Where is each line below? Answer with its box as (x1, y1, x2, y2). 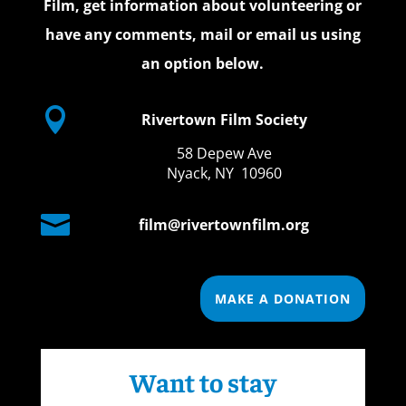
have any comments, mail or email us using (44, 24, 361, 45)
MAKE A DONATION (215, 290, 352, 308)
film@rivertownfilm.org (139, 215, 310, 236)
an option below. (141, 53, 265, 74)
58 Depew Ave (176, 143, 272, 164)
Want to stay (129, 365, 276, 399)
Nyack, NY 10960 (166, 163, 282, 184)
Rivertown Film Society (140, 110, 307, 130)
